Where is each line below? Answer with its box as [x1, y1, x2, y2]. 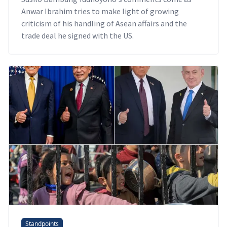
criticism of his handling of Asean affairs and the [21, 18, 187, 29]
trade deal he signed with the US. [21, 30, 134, 41]
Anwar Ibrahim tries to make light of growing [21, 6, 179, 17]
